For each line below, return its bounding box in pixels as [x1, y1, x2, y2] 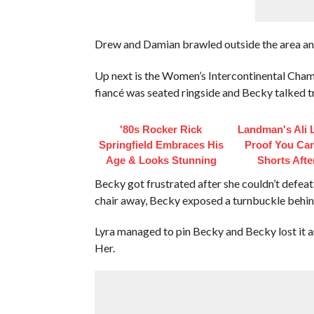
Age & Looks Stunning [105, 153, 217, 166]
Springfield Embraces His [98, 138, 224, 151]
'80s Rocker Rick [120, 123, 203, 135]
